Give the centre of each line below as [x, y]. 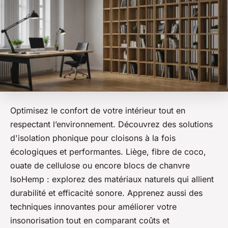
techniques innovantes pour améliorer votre [93, 207]
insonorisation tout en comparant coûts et [90, 221]
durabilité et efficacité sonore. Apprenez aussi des [106, 193]
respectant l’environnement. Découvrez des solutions [111, 124]
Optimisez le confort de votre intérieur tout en [98, 111]
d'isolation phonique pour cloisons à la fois [93, 138]
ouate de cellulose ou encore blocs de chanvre [100, 166]
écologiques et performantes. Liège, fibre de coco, [108, 152]
